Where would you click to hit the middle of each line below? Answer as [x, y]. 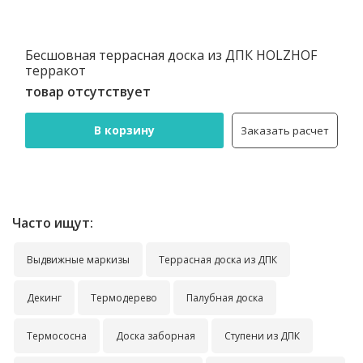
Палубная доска [225, 298]
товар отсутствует [88, 92]
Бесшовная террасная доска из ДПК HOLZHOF [171, 55]
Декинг [44, 298]
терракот [56, 70]
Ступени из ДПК [262, 336]
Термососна [57, 336]
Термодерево [124, 298]
